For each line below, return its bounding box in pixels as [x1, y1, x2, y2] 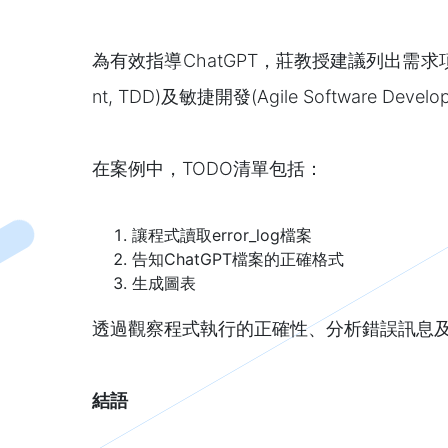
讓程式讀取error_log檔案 [132, 224, 312, 245]
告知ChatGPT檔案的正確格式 [132, 248, 344, 269]
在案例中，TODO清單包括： [92, 157, 323, 179]
